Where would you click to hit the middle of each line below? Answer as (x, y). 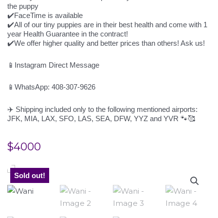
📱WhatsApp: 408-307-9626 (51, 87)
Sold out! (30, 175)
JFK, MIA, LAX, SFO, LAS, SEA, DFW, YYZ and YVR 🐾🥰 (101, 118)
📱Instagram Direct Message (53, 65)
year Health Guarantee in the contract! (68, 34)
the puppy (23, 6)
